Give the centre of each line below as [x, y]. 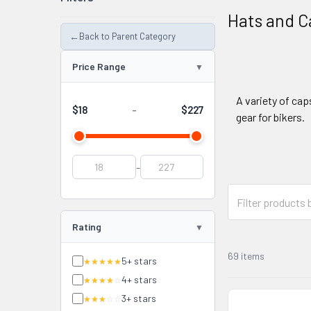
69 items [246, 255]
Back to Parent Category [127, 36]
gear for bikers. [271, 117]
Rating [87, 227]
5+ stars [139, 261]
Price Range [99, 66]
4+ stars [139, 279]
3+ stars [139, 298]
